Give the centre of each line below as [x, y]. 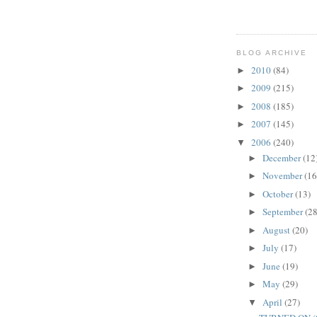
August [277, 230]
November [283, 176]
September [283, 212]
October [278, 194]
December [282, 157]
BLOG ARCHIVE [272, 53]
